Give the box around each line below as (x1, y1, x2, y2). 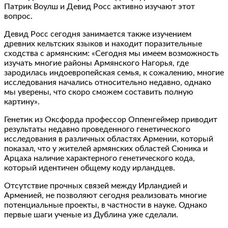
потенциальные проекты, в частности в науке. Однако (4, 201, 207, 209)
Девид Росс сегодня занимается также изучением (4, 30, 191, 38)
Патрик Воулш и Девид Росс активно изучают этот (4, 2, 195, 11)
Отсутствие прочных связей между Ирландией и (4, 181, 187, 190)
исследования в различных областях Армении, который (4, 134, 213, 143)
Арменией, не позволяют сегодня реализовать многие (4, 191, 207, 199)
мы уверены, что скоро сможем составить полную (4, 88, 193, 96)
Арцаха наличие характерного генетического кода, (4, 154, 195, 162)
